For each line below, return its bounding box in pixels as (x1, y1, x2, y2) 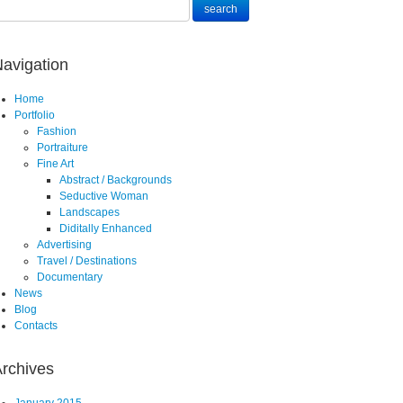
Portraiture (37, 140, 88, 154)
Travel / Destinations (37, 254, 137, 267)
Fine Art (37, 157, 74, 170)
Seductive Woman (59, 189, 148, 202)
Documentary (37, 270, 103, 283)
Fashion (37, 124, 76, 138)
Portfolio (14, 108, 55, 121)
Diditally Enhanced (59, 221, 152, 235)
